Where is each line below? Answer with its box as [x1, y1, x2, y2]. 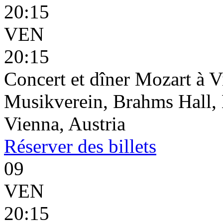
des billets [73, 135, 156, 157]
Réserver [4, 135, 73, 157]
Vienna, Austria [4, 113, 125, 134]
